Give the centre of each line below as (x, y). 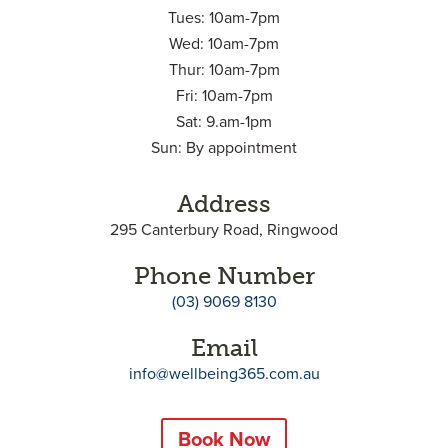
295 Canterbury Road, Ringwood (224, 230)
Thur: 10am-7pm (224, 70)
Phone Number (224, 275)
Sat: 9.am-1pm (224, 122)
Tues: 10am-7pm (224, 18)
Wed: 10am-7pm (224, 44)
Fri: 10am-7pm (224, 96)
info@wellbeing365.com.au (224, 374)
